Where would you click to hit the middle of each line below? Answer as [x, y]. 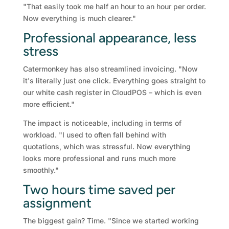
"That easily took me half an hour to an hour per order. [114, 6]
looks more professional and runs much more [99, 158]
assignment [57, 203]
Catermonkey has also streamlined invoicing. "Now [110, 68]
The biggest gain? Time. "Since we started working [111, 220]
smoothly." [41, 170]
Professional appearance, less [109, 38]
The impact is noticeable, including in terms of [102, 123]
